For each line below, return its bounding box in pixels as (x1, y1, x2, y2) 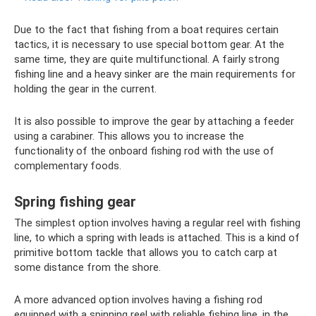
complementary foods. (14, 159, 121, 173)
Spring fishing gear (14, 193, 136, 210)
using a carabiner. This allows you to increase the (14, 130, 244, 143)
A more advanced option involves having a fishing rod (14, 293, 262, 307)
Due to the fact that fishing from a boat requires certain (14, 23, 279, 37)
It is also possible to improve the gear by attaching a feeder (14, 115, 294, 128)
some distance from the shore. (14, 261, 161, 274)
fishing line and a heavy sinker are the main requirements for (14, 68, 296, 81)
